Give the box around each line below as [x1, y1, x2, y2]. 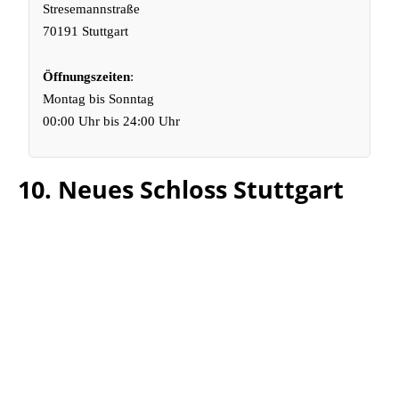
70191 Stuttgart [43, 24, 129, 38]
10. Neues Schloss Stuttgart [18, 173, 344, 206]
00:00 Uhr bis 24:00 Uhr [43, 114, 181, 128]
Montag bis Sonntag [43, 92, 155, 106]
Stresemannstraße [43, 2, 141, 16]
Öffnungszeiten [43, 69, 131, 84]
